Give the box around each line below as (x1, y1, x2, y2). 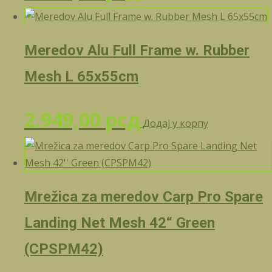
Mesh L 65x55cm (24, 68, 138, 86)
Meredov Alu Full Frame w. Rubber (24, 42, 250, 59)
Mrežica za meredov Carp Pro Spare (24, 188, 263, 206)
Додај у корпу (143, 117, 208, 131)
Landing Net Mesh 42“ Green (24, 214, 215, 232)
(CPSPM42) (24, 240, 103, 258)
